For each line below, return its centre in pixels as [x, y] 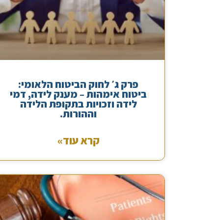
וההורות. [79, 113]
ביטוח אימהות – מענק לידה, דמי [79, 94]
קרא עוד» [78, 140]
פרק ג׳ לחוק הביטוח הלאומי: [79, 84]
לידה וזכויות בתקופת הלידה [78, 104]
